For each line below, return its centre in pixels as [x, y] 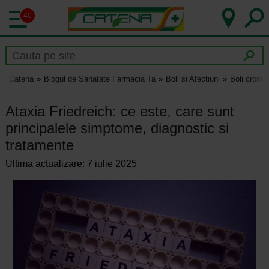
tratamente [39, 145]
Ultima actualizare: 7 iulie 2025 [71, 164]
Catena [21, 79]
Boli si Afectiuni [192, 79]
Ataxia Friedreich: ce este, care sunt [119, 111]
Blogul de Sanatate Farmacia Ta [99, 79]
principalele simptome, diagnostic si [117, 128]
